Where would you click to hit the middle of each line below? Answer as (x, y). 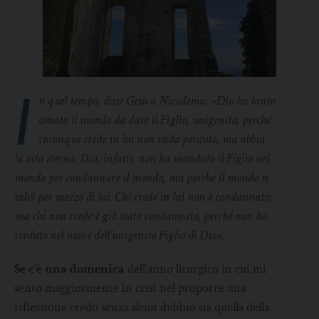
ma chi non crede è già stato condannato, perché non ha (141, 216)
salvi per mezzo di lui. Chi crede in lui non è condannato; (143, 197)
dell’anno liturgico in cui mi (195, 269)
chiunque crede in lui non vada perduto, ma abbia (152, 140)
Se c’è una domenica (69, 269)
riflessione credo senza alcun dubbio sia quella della (142, 308)
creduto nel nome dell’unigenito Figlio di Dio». (119, 236)
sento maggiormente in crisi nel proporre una (130, 288)
